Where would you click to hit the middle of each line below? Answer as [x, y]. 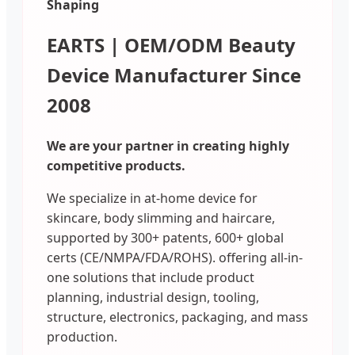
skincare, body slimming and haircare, [161, 218]
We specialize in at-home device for [152, 198]
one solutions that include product [151, 278]
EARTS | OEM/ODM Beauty [171, 45]
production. [82, 337]
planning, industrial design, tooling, [153, 298]
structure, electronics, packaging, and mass [177, 317]
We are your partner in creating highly [168, 146]
